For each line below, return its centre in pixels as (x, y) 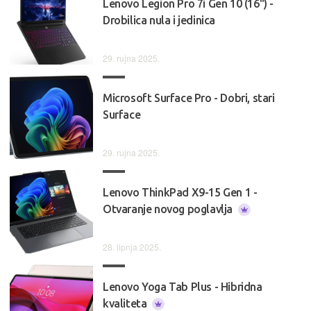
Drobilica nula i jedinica (159, 20)
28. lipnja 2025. (132, 246)
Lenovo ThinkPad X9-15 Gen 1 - (180, 192)
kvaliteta (126, 303)
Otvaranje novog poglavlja (169, 209)
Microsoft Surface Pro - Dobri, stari (189, 98)
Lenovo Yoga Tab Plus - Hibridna (183, 286)
